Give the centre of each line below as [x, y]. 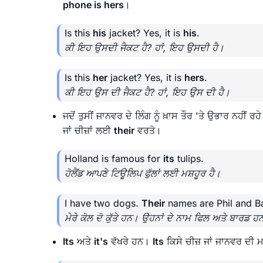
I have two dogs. [103, 203]
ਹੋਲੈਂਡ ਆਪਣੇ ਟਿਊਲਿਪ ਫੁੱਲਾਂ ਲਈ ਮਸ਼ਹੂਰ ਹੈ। [143, 173]
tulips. [189, 158]
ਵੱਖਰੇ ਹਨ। [130, 241]
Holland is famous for [114, 158]
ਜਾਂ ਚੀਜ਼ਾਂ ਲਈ [88, 130]
